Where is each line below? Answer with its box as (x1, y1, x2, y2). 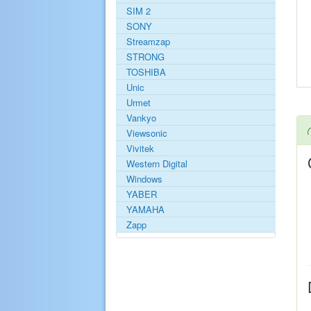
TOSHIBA (126, 65, 166, 79)
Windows (126, 172, 162, 186)
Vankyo (126, 111, 156, 125)
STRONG (126, 50, 165, 64)
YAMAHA (126, 203, 165, 217)
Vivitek (126, 142, 154, 155)
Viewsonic (126, 126, 167, 140)
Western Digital (126, 157, 187, 171)
